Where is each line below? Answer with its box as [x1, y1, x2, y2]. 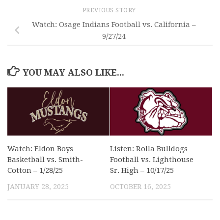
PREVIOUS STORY [82, 7, 138, 14]
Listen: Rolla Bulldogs [110, 144, 188, 154]
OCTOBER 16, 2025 [110, 183, 171, 191]
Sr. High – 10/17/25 [110, 166, 174, 175]
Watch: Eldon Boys [7, 144, 73, 154]
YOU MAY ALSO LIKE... [22, 67, 124, 78]
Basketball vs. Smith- [7, 155, 83, 165]
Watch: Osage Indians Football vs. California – [32, 20, 196, 29]
